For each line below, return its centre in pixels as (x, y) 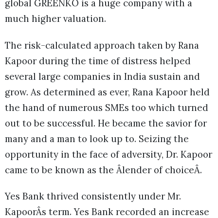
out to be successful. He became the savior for (106, 123)
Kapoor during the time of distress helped (98, 61)
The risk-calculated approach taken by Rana (102, 45)
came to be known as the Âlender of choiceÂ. (103, 170)
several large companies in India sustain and (102, 76)
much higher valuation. (55, 19)
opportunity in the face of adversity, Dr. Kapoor (109, 154)
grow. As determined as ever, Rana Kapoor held (107, 92)
